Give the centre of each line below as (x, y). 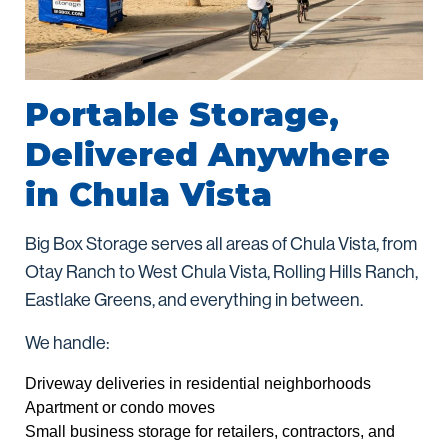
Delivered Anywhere (207, 154)
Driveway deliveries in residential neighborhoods (198, 383)
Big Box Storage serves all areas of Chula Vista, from (221, 243)
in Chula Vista (148, 194)
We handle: (67, 342)
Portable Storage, (182, 114)
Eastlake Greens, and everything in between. (194, 299)
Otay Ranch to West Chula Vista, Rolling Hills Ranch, (221, 271)
